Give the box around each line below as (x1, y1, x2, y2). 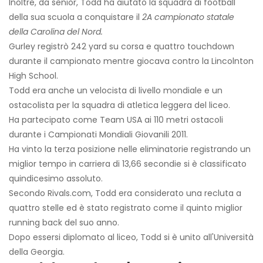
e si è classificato (176, 158, 247, 170)
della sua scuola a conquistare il (9, 11, 142, 23)
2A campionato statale (142, 11, 234, 23)
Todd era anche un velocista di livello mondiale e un (9, 85, 222, 97)
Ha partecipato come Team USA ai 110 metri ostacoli (9, 114, 223, 126)
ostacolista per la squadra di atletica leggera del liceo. (9, 99, 230, 112)
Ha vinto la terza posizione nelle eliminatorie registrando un (9, 143, 251, 156)
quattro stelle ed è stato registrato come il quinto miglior (9, 202, 242, 214)
